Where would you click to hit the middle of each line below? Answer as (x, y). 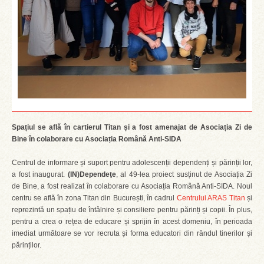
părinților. (27, 245)
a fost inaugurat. (38, 174)
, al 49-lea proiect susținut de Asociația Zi (184, 174)
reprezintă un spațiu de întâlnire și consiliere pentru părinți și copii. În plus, (132, 210)
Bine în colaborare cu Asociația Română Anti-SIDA (97, 139)
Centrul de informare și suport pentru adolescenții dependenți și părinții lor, (132, 163)
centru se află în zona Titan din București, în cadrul (94, 198)
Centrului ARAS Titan (211, 198)
